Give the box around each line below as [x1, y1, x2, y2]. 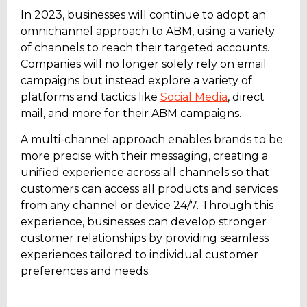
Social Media [160, 90, 228, 104]
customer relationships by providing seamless [21, 232, 269, 245]
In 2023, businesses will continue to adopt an [21, 8, 266, 22]
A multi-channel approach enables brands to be [21, 133, 283, 147]
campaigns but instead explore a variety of [21, 74, 252, 88]
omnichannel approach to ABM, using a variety [21, 25, 275, 38]
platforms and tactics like [21, 90, 160, 104]
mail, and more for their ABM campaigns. [21, 107, 244, 121]
